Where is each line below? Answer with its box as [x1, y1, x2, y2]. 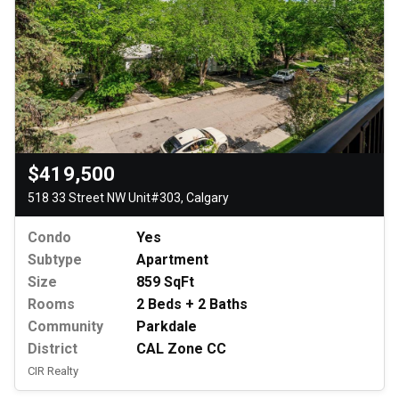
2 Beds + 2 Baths [136, 296, 248, 313]
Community [28, 318, 103, 336]
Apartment [136, 251, 208, 269]
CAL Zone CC [136, 340, 226, 358]
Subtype [28, 251, 82, 269]
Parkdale [136, 318, 197, 336]
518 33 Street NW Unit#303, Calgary [28, 191, 229, 206]
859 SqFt [136, 273, 194, 291]
